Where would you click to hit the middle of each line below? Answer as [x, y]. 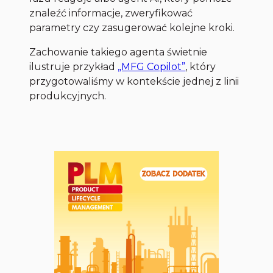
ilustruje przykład [74, 67]
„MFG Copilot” [152, 67]
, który [201, 67]
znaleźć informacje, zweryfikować [111, 13]
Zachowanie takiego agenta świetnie [119, 52]
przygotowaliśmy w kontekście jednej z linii [134, 82]
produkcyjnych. [68, 96]
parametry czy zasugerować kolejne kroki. [132, 28]
